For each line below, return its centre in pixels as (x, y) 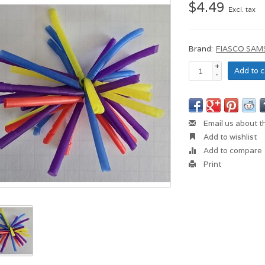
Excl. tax (242, 9)
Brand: (201, 49)
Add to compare (232, 151)
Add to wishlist (230, 137)
